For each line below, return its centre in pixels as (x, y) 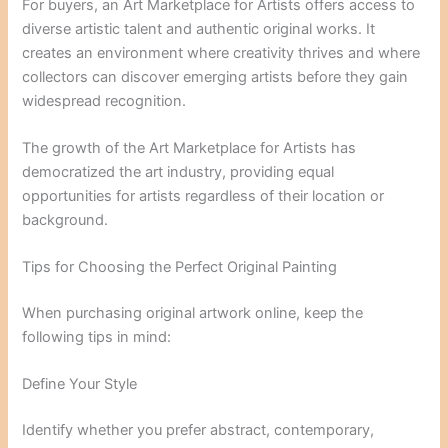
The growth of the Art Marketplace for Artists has (189, 147)
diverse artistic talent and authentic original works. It (199, 28)
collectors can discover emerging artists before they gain (215, 76)
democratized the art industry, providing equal (178, 171)
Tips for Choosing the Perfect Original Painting (180, 267)
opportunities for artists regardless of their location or (203, 195)
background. (65, 219)
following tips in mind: (97, 337)
